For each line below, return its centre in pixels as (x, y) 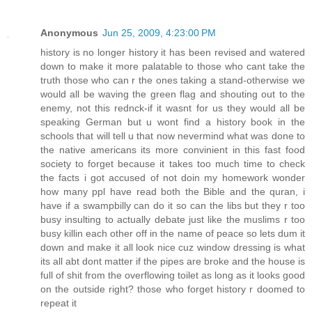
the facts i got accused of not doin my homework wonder (173, 177)
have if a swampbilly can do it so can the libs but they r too (173, 205)
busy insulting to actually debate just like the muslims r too (173, 219)
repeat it (58, 303)
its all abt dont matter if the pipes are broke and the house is (173, 261)
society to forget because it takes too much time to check (173, 163)
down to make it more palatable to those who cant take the (173, 66)
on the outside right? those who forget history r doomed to (173, 289)
